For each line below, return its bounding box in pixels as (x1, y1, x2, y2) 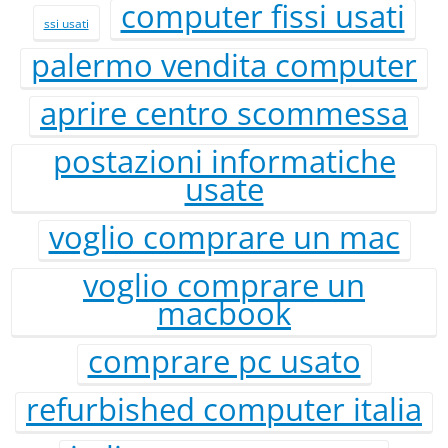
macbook (157, 292, 291, 335)
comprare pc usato (87, 340, 361, 383)
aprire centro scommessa (40, 92, 408, 135)
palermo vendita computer (31, 44, 417, 87)
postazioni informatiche (52, 140, 396, 183)
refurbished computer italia (26, 388, 422, 431)
